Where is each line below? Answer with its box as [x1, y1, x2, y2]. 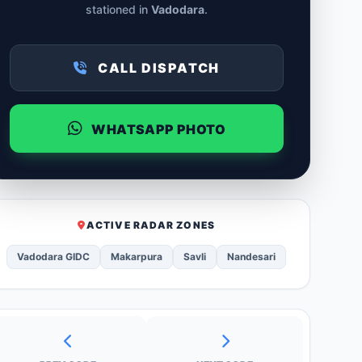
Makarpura [111, 250, 163, 263]
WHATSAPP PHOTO [89, 121, 226, 137]
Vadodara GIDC [17, 250, 90, 263]
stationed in [85, 2, 151, 16]
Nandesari [227, 250, 276, 263]
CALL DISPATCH [94, 60, 220, 76]
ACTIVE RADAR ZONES [86, 219, 216, 231]
